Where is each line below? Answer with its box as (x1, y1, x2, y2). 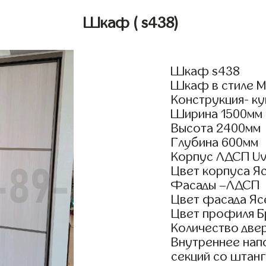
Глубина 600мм (171, 136, 259, 150)
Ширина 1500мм (171, 107, 263, 121)
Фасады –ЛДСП (171, 179, 260, 192)
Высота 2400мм (171, 122, 261, 135)
